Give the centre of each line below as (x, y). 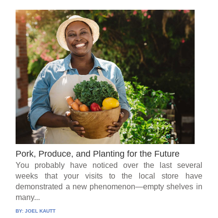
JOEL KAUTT (40, 211)
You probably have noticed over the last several (109, 165)
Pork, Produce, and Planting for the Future (98, 154)
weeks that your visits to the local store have (109, 176)
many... (28, 197)
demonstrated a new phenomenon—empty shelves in (109, 186)
